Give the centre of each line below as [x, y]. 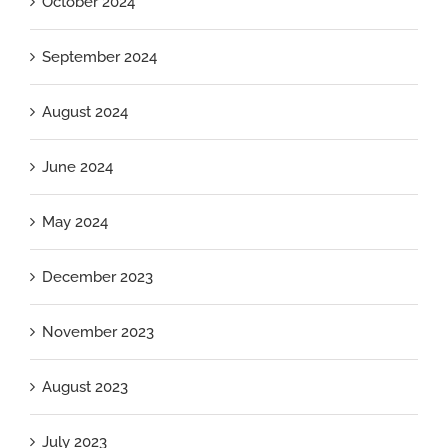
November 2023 [98, 332]
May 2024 [75, 222]
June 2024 [77, 167]
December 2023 [97, 277]
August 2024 [85, 112]
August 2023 [85, 387]
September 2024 [99, 57]
